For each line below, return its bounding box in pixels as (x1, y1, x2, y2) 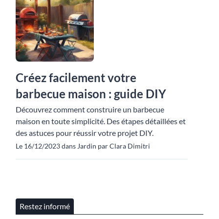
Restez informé (20, 201, 70, 211)
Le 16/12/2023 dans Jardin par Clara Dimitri (16, 141, 150, 150)
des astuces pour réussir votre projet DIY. (16, 128, 153, 137)
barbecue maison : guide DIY (16, 86, 166, 101)
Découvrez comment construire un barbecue (16, 104, 164, 114)
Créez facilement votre (16, 70, 136, 85)
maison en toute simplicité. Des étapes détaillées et (16, 116, 186, 126)
